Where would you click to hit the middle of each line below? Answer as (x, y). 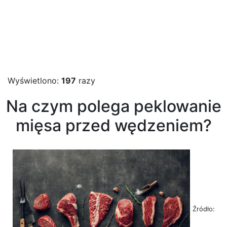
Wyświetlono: (34, 81)
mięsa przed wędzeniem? (113, 125)
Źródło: (203, 209)
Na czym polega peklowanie (113, 106)
